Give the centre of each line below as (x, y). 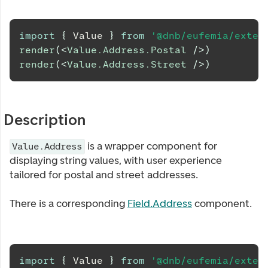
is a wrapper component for (151, 146)
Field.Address (160, 203)
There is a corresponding (68, 203)
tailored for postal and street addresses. (104, 175)
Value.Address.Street (127, 64)
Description (45, 120)
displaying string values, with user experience (116, 160)
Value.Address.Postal (127, 50)
